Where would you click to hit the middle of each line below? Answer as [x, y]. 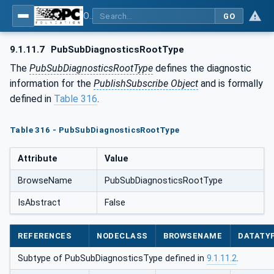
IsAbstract [39, 202]
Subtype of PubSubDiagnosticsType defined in [112, 258]
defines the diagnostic [202, 68]
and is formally [231, 83]
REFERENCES [45, 235]
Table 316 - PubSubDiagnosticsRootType [95, 130]
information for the [52, 83]
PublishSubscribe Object [146, 83]
